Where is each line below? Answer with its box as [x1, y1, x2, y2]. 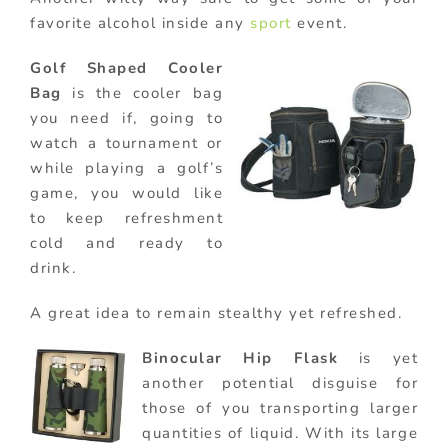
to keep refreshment [30, 207, 223, 228]
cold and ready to [30, 232, 223, 253]
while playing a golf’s [30, 157, 223, 178]
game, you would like [30, 182, 223, 203]
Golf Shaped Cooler [30, 57, 223, 78]
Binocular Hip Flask [142, 347, 359, 368]
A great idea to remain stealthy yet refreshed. [30, 302, 402, 323]
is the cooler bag [72, 82, 223, 103]
